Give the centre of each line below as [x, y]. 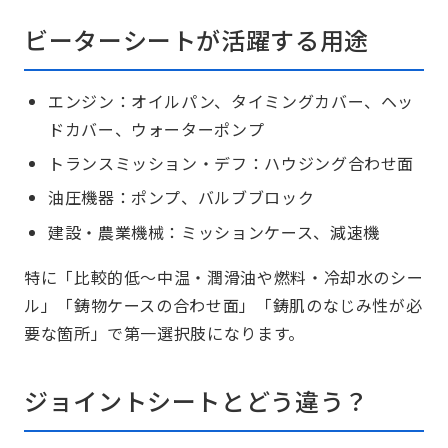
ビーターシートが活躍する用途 [196, 39]
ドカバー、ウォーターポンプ [156, 128]
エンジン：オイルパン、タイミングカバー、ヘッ [231, 100]
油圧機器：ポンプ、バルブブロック [181, 197]
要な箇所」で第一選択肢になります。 [164, 333]
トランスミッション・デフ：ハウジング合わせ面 [231, 163]
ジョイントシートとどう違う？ [196, 401]
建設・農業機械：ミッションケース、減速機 [214, 231]
